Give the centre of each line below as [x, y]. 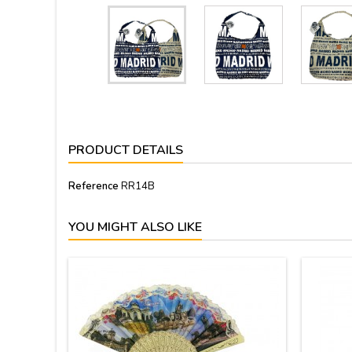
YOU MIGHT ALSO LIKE [135, 227]
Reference [93, 186]
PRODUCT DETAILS [126, 150]
